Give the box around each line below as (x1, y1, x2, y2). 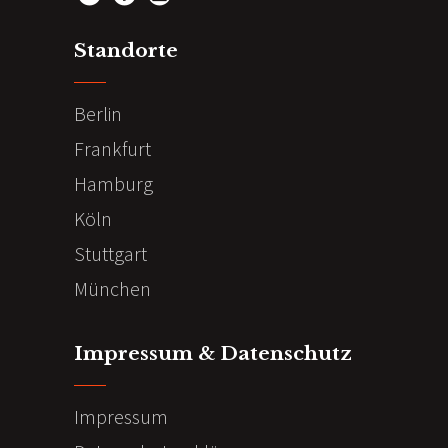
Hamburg (74, 170, 153, 196)
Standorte (74, 38, 178, 62)
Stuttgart (74, 240, 147, 266)
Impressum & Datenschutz (74, 341, 352, 365)
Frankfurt (74, 135, 151, 161)
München (74, 275, 151, 301)
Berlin (74, 100, 122, 126)
